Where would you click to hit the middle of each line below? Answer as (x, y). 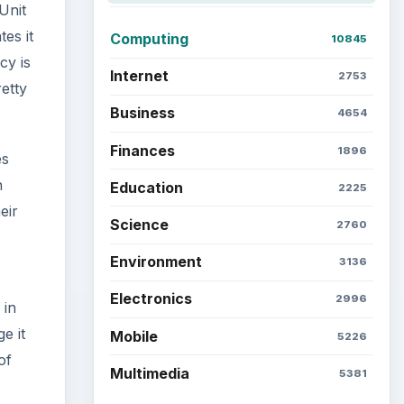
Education (146, 187)
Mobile (133, 336)
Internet (139, 76)
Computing (149, 39)
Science (139, 225)
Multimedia (149, 373)
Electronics (151, 299)
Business (142, 113)
